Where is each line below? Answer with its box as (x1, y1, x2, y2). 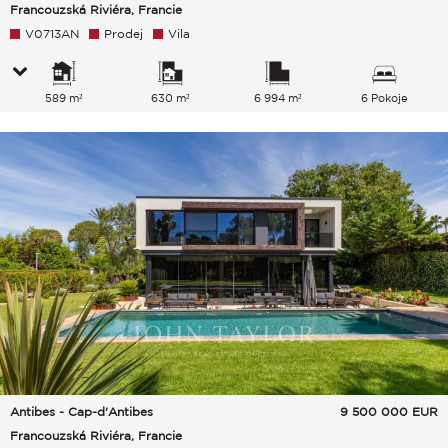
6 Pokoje (360, 91, 408, 104)
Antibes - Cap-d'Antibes (10, 405, 153, 419)
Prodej (104, 26, 143, 40)
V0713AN (25, 26, 79, 40)
